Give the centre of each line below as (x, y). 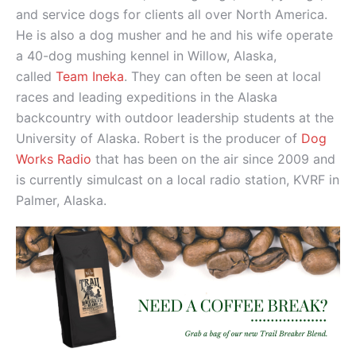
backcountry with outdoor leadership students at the (175, 118)
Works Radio (56, 159)
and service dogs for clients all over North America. (172, 15)
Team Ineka (90, 77)
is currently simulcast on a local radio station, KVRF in (178, 180)
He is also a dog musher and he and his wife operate (174, 35)
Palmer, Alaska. (61, 201)
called (36, 77)
